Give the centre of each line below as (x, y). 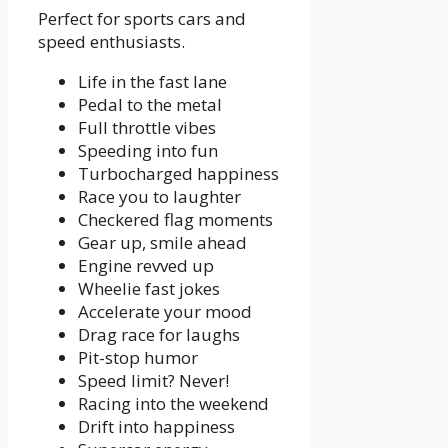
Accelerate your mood (165, 311)
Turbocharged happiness (178, 173)
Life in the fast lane (152, 81)
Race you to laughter (159, 196)
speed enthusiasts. (111, 41)
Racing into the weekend (173, 403)
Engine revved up (146, 265)
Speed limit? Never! (153, 380)
